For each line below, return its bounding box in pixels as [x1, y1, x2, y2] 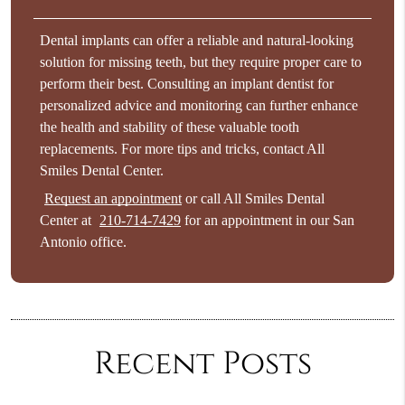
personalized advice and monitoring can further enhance [40, 96, 359, 114]
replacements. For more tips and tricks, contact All [40, 139, 325, 157]
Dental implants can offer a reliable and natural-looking [40, 31, 354, 49]
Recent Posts [93, 342, 312, 385]
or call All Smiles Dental [182, 190, 325, 208]
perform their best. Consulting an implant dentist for [40, 74, 334, 92]
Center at [40, 212, 96, 230]
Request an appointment [44, 190, 183, 208]
